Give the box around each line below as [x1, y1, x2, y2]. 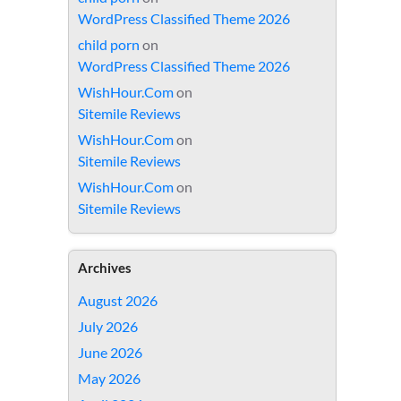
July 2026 [78, 318, 138, 335]
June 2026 [78, 344, 142, 361]
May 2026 [78, 370, 141, 387]
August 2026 [78, 292, 158, 309]
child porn [78, 36, 140, 53]
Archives [78, 260, 132, 276]
